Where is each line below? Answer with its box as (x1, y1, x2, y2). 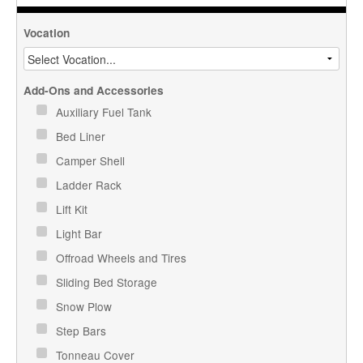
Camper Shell (56, 152, 129, 169)
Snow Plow (56, 297, 116, 314)
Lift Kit (56, 200, 92, 217)
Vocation (23, 25, 70, 41)
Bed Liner (56, 127, 109, 144)
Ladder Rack (56, 176, 126, 193)
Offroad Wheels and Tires (56, 249, 190, 266)
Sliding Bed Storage (56, 273, 161, 290)
